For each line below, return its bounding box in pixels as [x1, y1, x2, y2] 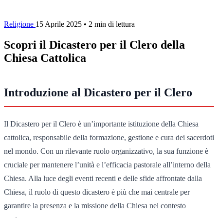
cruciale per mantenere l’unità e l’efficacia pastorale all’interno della [4, 160, 211, 169]
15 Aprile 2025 [36, 19, 82, 28]
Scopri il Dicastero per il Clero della [4, 38, 185, 51]
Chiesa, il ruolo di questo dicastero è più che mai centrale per [4, 187, 190, 196]
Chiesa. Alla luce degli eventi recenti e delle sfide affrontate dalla [4, 174, 202, 182]
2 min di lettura [89, 19, 135, 28]
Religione [4, 19, 36, 28]
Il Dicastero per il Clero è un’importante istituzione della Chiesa [4, 119, 199, 128]
